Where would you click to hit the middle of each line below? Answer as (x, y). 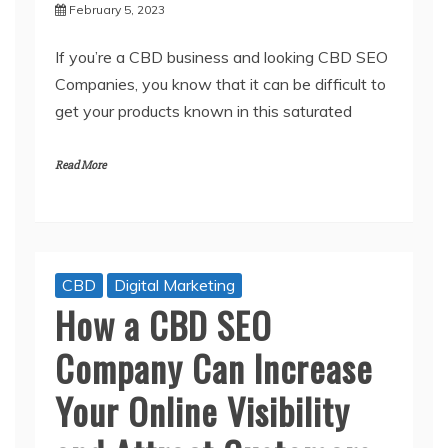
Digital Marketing (174, 284)
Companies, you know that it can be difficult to (220, 83)
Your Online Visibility (202, 410)
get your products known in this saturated (203, 110)
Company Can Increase (214, 367)
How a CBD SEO (163, 324)
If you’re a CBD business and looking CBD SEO (221, 56)
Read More (80, 165)
